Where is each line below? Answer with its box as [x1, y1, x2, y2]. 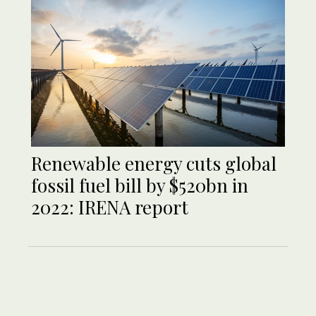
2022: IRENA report [31, 195, 193, 220]
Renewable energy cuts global [31, 151, 276, 176]
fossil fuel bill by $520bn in [31, 173, 248, 198]
